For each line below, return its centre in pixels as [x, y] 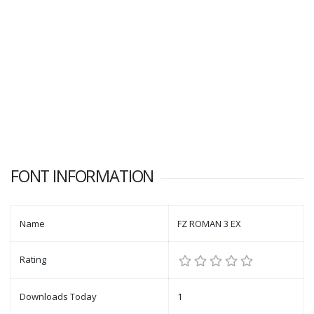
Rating [33, 260]
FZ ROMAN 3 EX [209, 224]
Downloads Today [58, 297]
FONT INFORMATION [82, 176]
